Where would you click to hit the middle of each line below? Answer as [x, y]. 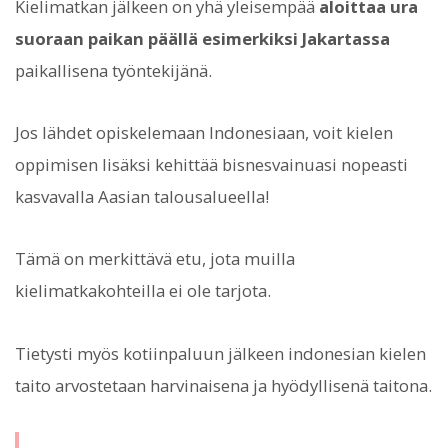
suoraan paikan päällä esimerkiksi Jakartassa [202, 38]
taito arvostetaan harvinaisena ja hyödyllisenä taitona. [223, 385]
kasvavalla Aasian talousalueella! [142, 197]
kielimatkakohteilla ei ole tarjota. [143, 291]
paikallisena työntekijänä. [113, 70]
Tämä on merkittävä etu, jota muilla [155, 259]
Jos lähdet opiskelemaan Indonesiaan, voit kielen [204, 133]
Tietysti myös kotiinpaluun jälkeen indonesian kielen [220, 353]
